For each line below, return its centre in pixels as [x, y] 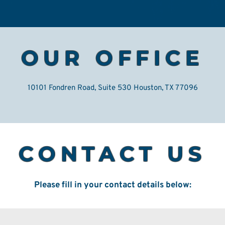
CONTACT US [113, 154]
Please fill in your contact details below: [113, 186]
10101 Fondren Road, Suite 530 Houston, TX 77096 [113, 88]
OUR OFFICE [113, 58]
